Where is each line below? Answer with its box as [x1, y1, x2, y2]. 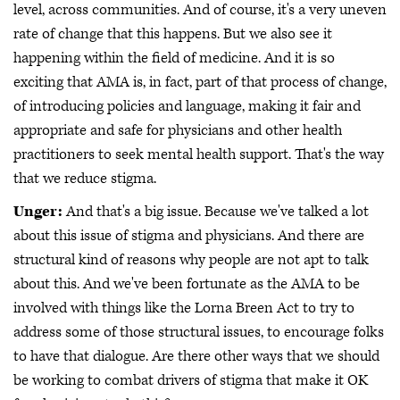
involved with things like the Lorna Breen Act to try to [13, 298, 354, 319]
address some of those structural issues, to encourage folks [13, 322, 384, 343]
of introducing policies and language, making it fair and [13, 96, 361, 116]
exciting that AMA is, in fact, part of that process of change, [13, 71, 387, 92]
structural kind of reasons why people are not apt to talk [13, 250, 369, 271]
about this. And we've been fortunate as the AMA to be [13, 274, 360, 295]
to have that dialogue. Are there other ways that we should [13, 346, 379, 367]
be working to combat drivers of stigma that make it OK [13, 371, 368, 391]
